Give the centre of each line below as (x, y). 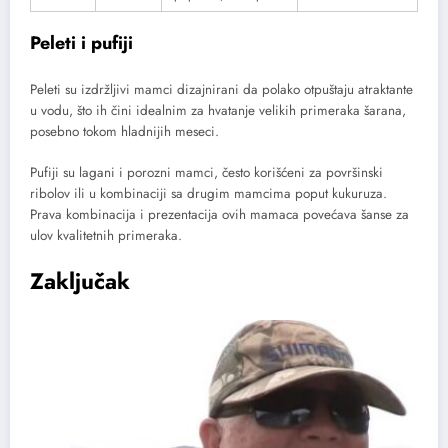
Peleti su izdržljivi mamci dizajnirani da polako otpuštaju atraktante (221, 90)
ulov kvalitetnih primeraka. (106, 235)
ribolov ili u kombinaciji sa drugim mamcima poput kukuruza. (208, 193)
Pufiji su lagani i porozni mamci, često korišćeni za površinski (206, 172)
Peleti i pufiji (81, 42)
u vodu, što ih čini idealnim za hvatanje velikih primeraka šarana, (218, 111)
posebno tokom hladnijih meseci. (124, 132)
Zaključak (80, 280)
